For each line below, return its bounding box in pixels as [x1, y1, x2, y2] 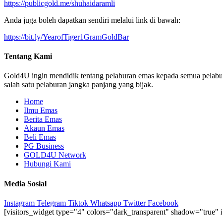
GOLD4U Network [24, 151, 86, 160]
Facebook [148, 198, 178, 207]
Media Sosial [4, 179, 47, 188]
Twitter [123, 198, 146, 207]
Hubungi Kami [24, 160, 71, 168]
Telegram [37, 198, 66, 207]
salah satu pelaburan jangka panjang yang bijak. [4, 80, 153, 89]
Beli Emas [24, 133, 56, 142]
